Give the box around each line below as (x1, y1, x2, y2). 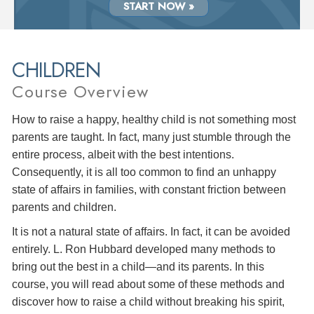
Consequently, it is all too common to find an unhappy (12, 165, 276, 178)
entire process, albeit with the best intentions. (12, 148, 234, 161)
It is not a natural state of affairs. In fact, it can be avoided (12, 225, 290, 238)
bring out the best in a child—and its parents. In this (12, 260, 264, 273)
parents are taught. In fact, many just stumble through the (12, 130, 291, 143)
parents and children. (12, 200, 116, 213)
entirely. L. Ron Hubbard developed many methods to (12, 243, 275, 255)
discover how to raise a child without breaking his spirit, (12, 295, 285, 308)
